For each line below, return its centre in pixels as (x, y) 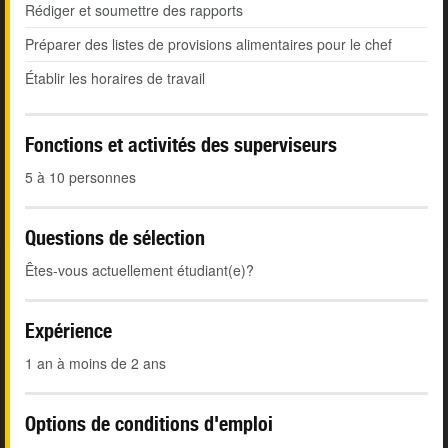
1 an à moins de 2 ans (95, 363)
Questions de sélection (115, 238)
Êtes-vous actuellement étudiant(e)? (139, 270)
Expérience (68, 331)
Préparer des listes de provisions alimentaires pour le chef (208, 44)
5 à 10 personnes (80, 177)
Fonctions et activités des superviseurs (181, 145)
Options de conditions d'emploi (149, 424)
